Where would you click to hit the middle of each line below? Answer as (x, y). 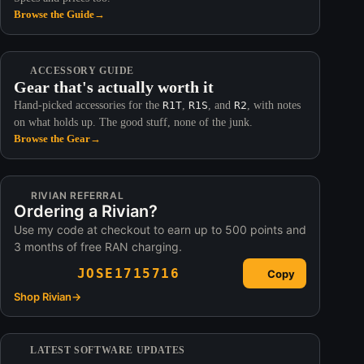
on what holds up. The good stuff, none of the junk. (133, 123)
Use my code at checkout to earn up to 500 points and (160, 230)
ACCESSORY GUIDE (82, 71)
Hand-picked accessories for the (88, 106)
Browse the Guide (54, 15)
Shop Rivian (43, 297)
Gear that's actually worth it (114, 87)
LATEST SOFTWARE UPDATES (108, 351)
